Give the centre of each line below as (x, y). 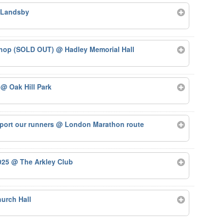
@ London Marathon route (100, 124)
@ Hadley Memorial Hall (95, 49)
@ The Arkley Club (42, 161)
